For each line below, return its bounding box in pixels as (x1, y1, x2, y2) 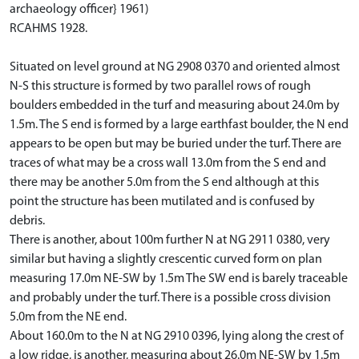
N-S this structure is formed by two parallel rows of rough (10, 79, 311, 93)
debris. (10, 214, 45, 228)
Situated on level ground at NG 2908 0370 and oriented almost (10, 60, 340, 74)
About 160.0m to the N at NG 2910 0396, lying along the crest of (10, 329, 344, 343)
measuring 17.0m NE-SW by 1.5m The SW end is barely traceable (10, 272, 348, 285)
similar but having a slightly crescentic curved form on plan (10, 252, 322, 266)
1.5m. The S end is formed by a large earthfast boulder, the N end (10, 118, 349, 131)
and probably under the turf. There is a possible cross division (10, 291, 331, 305)
